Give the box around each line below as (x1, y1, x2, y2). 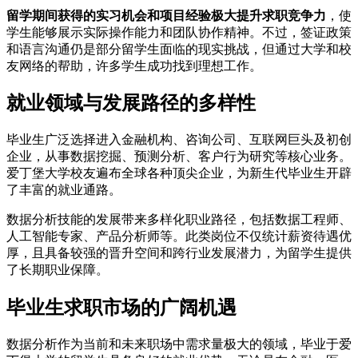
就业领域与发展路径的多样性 (6, 93, 256, 114)
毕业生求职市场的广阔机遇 (6, 297, 237, 319)
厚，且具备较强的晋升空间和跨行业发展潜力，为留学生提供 (6, 246, 352, 261)
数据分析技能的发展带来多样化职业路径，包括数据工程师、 (6, 213, 352, 227)
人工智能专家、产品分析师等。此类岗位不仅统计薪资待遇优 (6, 229, 352, 244)
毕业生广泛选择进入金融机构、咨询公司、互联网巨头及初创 (6, 133, 352, 147)
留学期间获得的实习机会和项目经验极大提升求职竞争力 (6, 8, 326, 22)
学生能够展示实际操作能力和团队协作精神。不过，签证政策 (6, 25, 352, 39)
